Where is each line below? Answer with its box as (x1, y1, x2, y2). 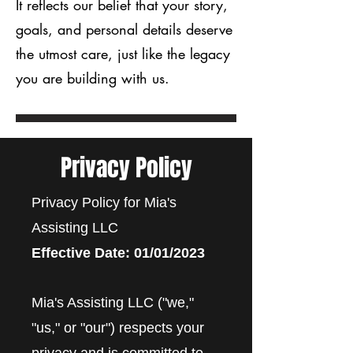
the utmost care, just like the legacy (16, 43, 230, 63)
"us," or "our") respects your (32, 319, 204, 336)
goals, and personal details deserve (16, 19, 232, 39)
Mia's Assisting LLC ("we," (32, 294, 194, 310)
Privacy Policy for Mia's (32, 194, 176, 210)
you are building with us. (16, 68, 169, 87)
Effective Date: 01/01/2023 (32, 244, 205, 261)
